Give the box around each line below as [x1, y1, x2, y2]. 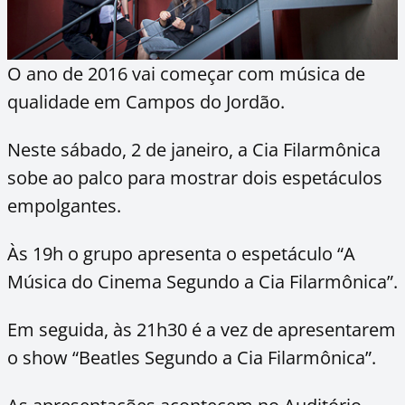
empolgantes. [7, 193, 126, 218]
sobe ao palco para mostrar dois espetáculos [7, 165, 382, 190]
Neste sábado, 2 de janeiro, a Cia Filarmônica [7, 137, 381, 162]
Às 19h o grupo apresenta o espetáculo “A [7, 241, 355, 266]
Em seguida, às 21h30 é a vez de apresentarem [7, 317, 396, 342]
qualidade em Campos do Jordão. [7, 89, 285, 114]
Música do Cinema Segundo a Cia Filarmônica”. [7, 269, 398, 294]
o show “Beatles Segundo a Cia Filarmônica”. [7, 345, 376, 370]
